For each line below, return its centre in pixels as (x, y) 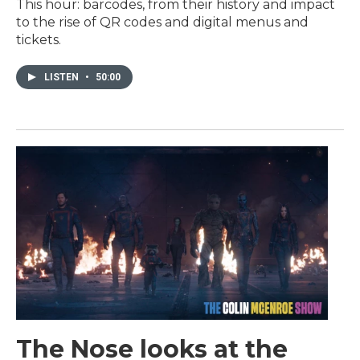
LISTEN (63, 78)
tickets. (39, 40)
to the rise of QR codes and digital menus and (162, 22)
